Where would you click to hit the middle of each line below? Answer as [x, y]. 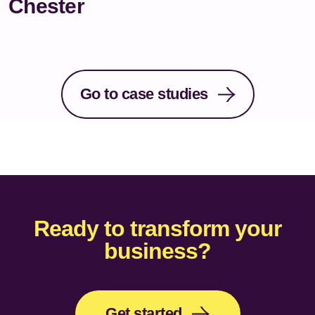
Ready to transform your [157, 228]
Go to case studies [144, 94]
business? [157, 251]
